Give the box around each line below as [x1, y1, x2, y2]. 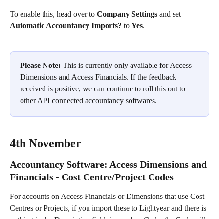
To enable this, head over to [10, 10, 97, 19]
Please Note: [20, 61, 61, 70]
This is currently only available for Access [61, 61, 194, 70]
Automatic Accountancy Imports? [10, 22, 122, 30]
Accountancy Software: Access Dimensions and [10, 158, 209, 170]
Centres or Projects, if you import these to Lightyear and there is [10, 203, 208, 212]
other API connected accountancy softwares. [20, 96, 157, 105]
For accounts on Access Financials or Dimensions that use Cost [10, 192, 206, 200]
